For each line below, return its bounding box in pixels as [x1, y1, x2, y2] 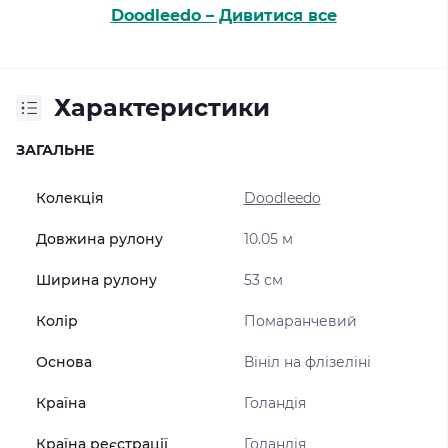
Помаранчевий [243, 312, 357, 330]
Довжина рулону [36, 230, 163, 248]
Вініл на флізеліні [243, 353, 371, 371]
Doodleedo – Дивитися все [110, 6, 337, 25]
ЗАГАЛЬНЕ [16, 141, 94, 159]
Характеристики [54, 93, 270, 122]
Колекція [36, 189, 104, 207]
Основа [36, 353, 92, 371]
